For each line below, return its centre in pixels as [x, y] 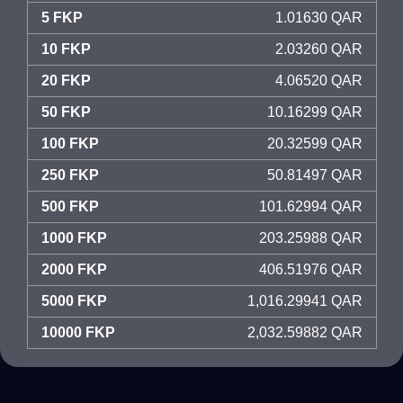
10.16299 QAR [315, 112]
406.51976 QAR [311, 269]
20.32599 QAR [315, 143]
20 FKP [66, 81]
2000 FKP [74, 269]
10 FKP [66, 49]
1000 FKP [74, 238]
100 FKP [70, 143]
